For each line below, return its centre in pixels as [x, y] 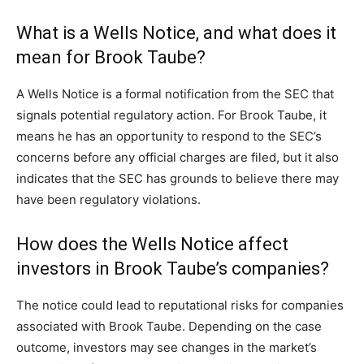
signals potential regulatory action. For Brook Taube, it [171, 115]
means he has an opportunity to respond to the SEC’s [169, 136]
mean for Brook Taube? [111, 57]
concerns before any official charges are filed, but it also [178, 157]
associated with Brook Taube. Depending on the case [169, 326]
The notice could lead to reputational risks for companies [180, 305]
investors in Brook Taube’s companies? [173, 268]
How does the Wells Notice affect [152, 244]
